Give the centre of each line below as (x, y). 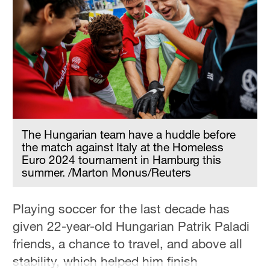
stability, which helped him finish (105, 261)
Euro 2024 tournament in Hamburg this (122, 159)
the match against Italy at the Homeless (123, 146)
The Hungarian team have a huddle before (129, 134)
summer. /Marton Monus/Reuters (107, 172)
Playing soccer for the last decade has (121, 208)
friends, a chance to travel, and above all (128, 243)
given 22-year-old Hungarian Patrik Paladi (131, 226)
